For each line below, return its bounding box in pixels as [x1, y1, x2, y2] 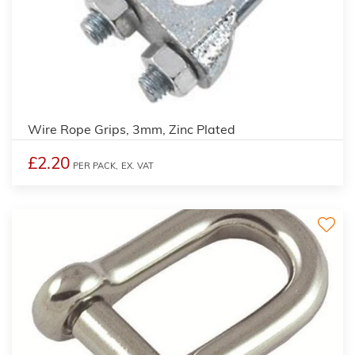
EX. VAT [121, 159, 154, 171]
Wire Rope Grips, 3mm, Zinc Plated [28, 120, 235, 137]
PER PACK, [73, 159, 118, 171]
